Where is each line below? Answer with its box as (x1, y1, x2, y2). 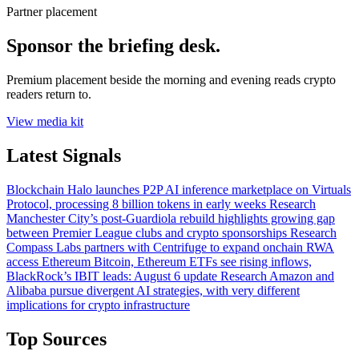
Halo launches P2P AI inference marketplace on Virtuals (67, 182, 351, 196)
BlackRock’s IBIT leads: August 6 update (6, 268, 217, 283)
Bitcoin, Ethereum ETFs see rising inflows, (94, 254, 312, 268)
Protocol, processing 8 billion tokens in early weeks (6, 196, 266, 211)
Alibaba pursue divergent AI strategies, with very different (6, 283, 300, 297)
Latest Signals (6, 144, 121, 166)
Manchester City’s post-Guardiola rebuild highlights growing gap (6, 211, 335, 225)
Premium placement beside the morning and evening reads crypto (6, 72, 336, 87)
